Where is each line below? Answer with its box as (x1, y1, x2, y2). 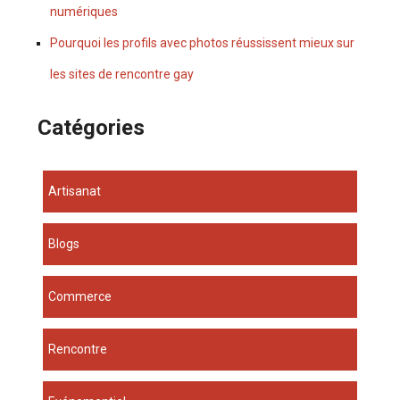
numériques (50, 4, 119, 20)
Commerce (56, 289, 112, 304)
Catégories (37, 115, 146, 141)
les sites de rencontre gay (50, 67, 195, 82)
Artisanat (57, 184, 102, 199)
